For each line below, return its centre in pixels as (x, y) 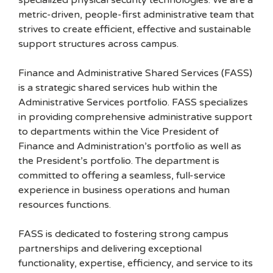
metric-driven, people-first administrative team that (136, 15)
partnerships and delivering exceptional (110, 249)
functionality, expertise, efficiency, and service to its (136, 263)
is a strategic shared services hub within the (118, 88)
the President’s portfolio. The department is (119, 161)
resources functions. (65, 205)
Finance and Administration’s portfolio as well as (130, 146)
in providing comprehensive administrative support (135, 117)
